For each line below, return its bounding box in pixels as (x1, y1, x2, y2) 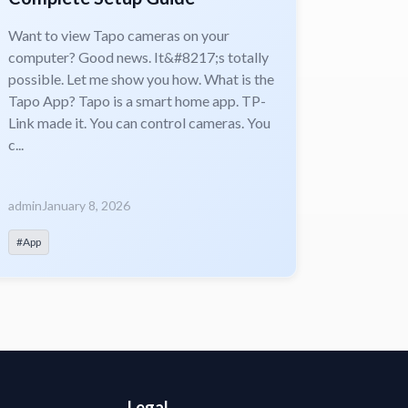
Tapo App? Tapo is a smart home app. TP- (7, 91, 266, 109)
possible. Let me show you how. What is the (7, 69, 274, 87)
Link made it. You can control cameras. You (7, 113, 270, 131)
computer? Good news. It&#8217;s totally (7, 47, 269, 66)
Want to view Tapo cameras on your (7, 25, 229, 44)
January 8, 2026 (41, 197, 130, 213)
